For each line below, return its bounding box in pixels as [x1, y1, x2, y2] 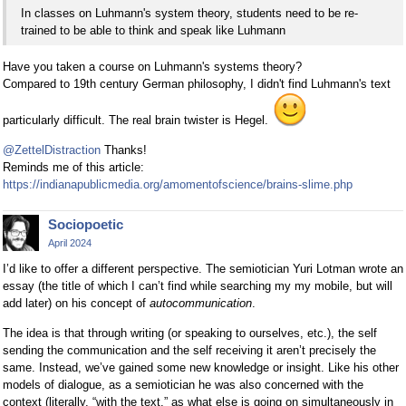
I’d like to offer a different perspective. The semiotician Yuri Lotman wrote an [3, 261, 403, 275]
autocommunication [150, 295, 252, 310]
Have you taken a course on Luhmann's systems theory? [3, 60, 302, 74]
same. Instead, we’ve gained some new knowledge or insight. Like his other [3, 360, 399, 374]
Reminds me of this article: [3, 160, 144, 175]
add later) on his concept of [3, 295, 150, 310]
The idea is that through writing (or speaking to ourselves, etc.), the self [3, 325, 377, 340]
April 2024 [48, 237, 92, 249]
